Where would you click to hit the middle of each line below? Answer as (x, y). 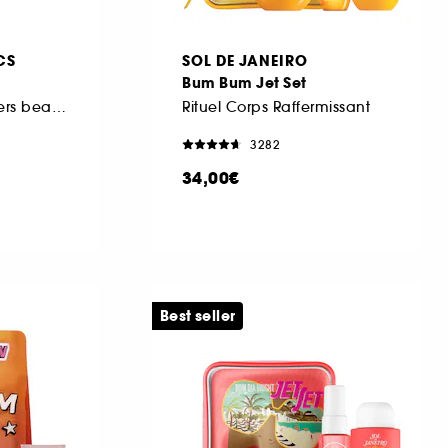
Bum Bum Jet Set (244, 82)
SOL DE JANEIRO (245, 60)
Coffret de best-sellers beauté (58, 106)
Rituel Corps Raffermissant (276, 106)
